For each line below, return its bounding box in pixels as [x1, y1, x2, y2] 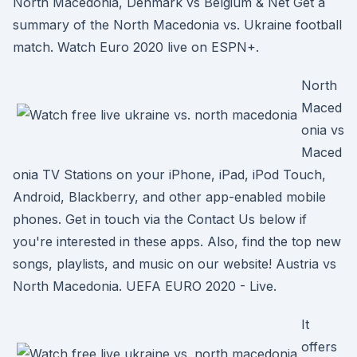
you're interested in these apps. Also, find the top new [13, 233, 341, 249]
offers [301, 339, 337, 355]
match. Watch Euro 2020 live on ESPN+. [13, 39, 259, 55]
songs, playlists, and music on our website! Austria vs [13, 256, 336, 272]
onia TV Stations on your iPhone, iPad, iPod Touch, [13, 167, 326, 182]
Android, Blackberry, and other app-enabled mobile [13, 189, 326, 205]
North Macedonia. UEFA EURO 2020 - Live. [13, 278, 277, 294]
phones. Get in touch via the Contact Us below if [13, 211, 307, 227]
